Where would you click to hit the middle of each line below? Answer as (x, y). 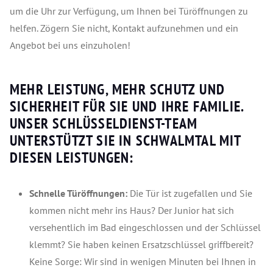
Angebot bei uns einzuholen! (70, 45)
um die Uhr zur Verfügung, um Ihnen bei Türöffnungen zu (129, 11)
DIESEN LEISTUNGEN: (72, 158)
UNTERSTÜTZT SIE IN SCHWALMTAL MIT (126, 140)
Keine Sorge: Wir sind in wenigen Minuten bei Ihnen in (143, 261)
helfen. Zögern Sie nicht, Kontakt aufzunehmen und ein (124, 28)
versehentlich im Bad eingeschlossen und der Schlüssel (145, 227)
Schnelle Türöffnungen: (78, 193)
